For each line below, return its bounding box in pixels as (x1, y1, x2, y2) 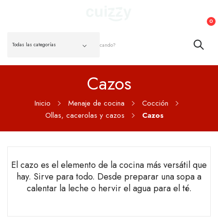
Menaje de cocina (68, 98, 125, 109)
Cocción (142, 98, 168, 109)
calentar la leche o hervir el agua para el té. (26, 182, 192, 195)
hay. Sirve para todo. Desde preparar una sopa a (17, 170, 201, 183)
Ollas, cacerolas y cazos (45, 110, 125, 121)
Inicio (35, 98, 51, 109)
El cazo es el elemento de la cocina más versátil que (11, 159, 207, 171)
